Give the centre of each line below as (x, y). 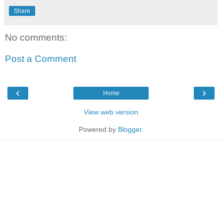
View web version (111, 112)
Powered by (98, 129)
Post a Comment (41, 59)
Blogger (130, 129)
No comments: (36, 37)
